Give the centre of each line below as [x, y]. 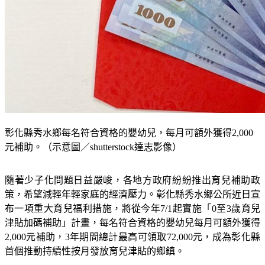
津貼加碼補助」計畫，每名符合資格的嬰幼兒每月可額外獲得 [132, 237]
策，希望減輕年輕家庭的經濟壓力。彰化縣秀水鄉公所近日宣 [132, 209]
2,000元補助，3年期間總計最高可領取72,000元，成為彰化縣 [132, 251]
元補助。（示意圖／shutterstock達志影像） [93, 161]
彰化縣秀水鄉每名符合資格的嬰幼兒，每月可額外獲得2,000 [129, 147]
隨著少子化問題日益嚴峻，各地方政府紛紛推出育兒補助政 [132, 195]
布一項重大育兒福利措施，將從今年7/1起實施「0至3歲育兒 [132, 223]
